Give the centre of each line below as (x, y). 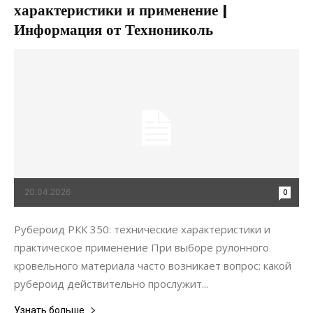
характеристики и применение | (121, 10)
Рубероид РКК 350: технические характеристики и (142, 229)
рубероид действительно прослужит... (111, 283)
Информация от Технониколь (114, 30)
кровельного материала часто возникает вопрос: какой (153, 265)
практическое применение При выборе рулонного (141, 247)
